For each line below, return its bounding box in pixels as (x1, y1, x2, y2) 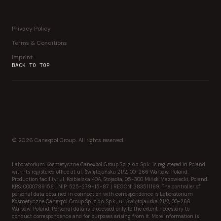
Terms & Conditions (12, 38, 67, 47)
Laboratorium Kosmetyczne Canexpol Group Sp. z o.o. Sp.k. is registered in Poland (12, 161, 205, 168)
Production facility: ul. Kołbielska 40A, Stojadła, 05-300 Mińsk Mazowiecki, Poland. (12, 176, 208, 183)
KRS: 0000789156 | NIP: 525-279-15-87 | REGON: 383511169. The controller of (12, 183, 200, 190)
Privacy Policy (12, 24, 51, 33)
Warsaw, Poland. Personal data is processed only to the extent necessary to (12, 205, 189, 212)
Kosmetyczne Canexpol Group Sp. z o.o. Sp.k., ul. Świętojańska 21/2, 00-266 (12, 198, 190, 205)
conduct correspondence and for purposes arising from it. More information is (12, 213, 199, 220)
